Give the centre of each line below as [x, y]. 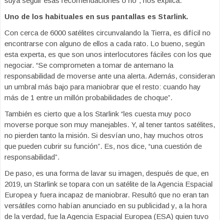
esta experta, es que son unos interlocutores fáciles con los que [108, 54]
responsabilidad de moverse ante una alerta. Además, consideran [110, 76]
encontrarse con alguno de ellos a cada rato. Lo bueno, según [105, 43]
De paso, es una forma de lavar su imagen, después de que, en [107, 173]
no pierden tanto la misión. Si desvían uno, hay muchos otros [104, 135]
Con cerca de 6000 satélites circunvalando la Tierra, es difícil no [108, 33]
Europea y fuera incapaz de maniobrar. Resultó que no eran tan [107, 195]
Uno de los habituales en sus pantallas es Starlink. [96, 16]
